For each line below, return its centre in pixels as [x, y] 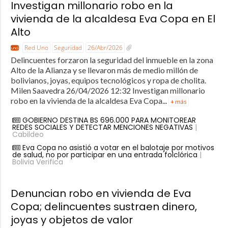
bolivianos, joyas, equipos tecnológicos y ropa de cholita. [108, 80]
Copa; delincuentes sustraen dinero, [104, 206]
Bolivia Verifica [37, 162]
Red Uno [36, 47]
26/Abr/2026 [105, 47]
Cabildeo [28, 134]
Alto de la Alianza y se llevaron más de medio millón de [104, 70]
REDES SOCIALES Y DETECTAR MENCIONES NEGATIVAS [102, 127]
